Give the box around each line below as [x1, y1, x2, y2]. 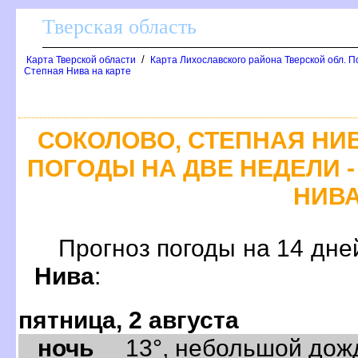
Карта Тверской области [26, 54, 136, 66]
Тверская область [42, 15, 197, 38]
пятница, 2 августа [18, 305, 239, 333]
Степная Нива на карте [24, 66, 131, 77]
